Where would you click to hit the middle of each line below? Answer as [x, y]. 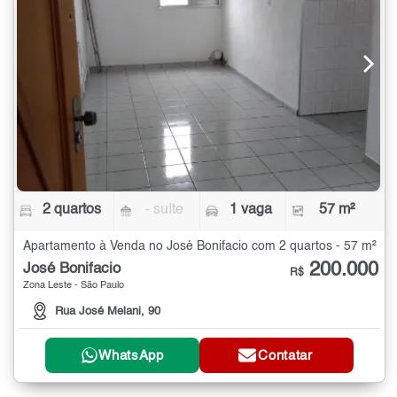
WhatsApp [131, 355]
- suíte [165, 210]
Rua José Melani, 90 [108, 312]
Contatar [285, 355]
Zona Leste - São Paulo [74, 285]
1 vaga [250, 210]
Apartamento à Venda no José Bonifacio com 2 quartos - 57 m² [200, 246]
